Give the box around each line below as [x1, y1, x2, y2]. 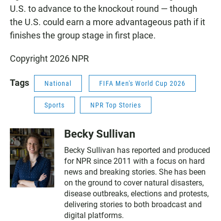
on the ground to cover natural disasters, [64, 178, 204, 188]
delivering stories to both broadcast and [64, 200, 202, 210]
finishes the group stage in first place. [10, 30, 156, 41]
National [44, 79, 72, 88]
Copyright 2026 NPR [10, 53, 89, 64]
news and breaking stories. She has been [64, 167, 206, 177]
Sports [44, 101, 65, 110]
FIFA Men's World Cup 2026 [99, 79, 185, 88]
